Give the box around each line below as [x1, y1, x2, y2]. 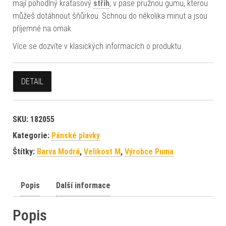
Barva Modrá [37, 146, 80, 156]
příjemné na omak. [13, 23, 73, 33]
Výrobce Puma [125, 146, 174, 156]
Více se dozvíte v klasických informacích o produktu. [13, 41, 183, 51]
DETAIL [21, 76, 43, 86]
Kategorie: [13, 130, 51, 140]
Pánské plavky [51, 130, 100, 140]
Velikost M [84, 146, 121, 156]
